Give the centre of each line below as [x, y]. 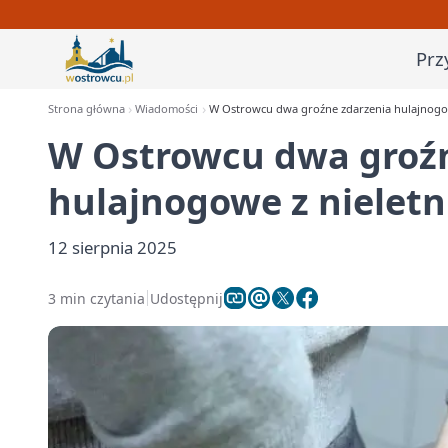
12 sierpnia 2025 [112, 247]
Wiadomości [167, 108]
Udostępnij [186, 298]
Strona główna [86, 108]
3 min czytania [96, 298]
